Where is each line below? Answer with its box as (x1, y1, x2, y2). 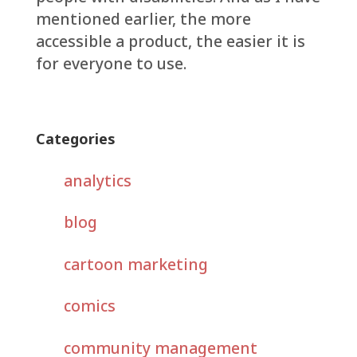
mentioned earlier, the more (35, 7, 251, 29)
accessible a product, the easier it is (35, 29, 305, 52)
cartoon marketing (63, 253, 208, 275)
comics (63, 295, 116, 317)
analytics (63, 169, 131, 191)
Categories (35, 128, 116, 148)
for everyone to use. (35, 52, 186, 74)
